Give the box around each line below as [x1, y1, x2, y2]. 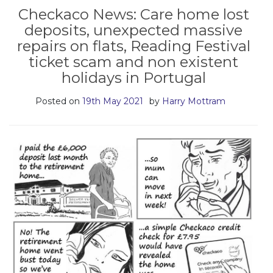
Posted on [35, 96, 82, 107]
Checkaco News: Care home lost [18, 5, 249, 23]
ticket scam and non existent [29, 53, 238, 71]
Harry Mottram [162, 96, 225, 107]
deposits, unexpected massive [24, 21, 243, 39]
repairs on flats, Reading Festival [16, 37, 250, 55]
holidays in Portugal [61, 69, 206, 87]
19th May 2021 [82, 96, 143, 107]
